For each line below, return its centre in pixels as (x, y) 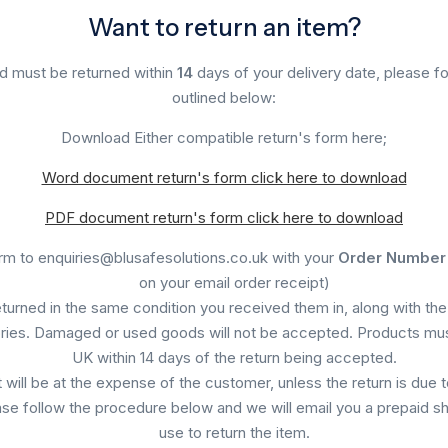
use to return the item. (234, 432)
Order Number (392, 257)
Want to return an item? (224, 27)
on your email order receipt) (234, 282)
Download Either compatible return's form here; (224, 137)
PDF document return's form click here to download (224, 217)
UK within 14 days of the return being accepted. (234, 357)
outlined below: (224, 97)
